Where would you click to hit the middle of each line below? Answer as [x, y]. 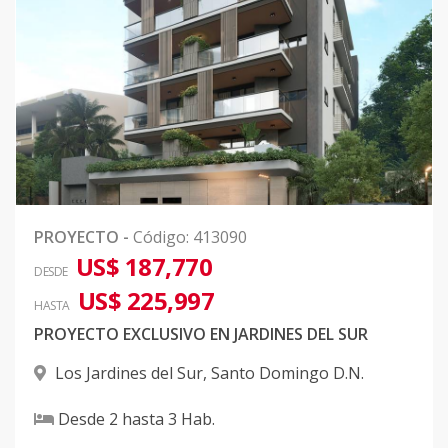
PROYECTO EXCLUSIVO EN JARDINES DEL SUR [201, 334]
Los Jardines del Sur [129, 373]
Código [159, 237]
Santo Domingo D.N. [287, 373]
